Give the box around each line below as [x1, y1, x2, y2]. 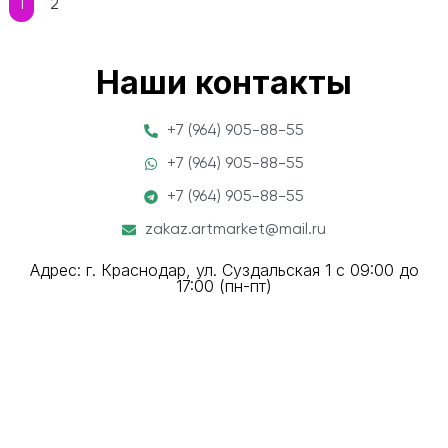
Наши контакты [96, 62, 352, 102]
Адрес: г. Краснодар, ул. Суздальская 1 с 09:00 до [29, 259, 419, 280]
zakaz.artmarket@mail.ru [144, 221, 326, 238]
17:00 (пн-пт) [176, 275, 272, 296]
